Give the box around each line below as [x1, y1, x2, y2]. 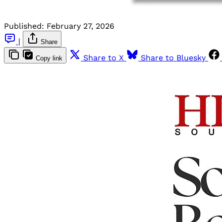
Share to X [83, 53, 124, 62]
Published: [4, 21, 44, 31]
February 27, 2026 [47, 21, 114, 31]
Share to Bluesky [141, 53, 206, 62]
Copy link [36, 54, 62, 62]
